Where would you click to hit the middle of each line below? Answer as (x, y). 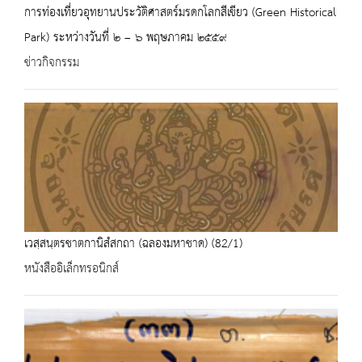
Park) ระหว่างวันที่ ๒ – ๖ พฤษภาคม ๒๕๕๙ (125, 38)
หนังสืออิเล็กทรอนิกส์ (72, 269)
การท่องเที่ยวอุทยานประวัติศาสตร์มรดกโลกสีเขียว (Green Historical (180, 13)
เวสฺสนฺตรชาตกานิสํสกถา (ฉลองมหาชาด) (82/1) (133, 244)
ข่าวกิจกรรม (52, 63)
